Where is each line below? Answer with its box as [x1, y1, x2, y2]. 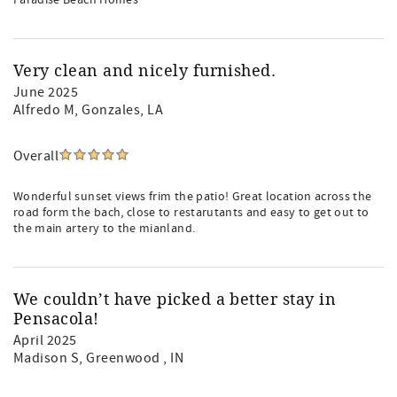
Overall [13, 147, 59, 165]
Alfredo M [13, 101, 75, 119]
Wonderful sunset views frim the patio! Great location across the [13, 189, 372, 205]
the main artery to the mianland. [13, 221, 196, 237]
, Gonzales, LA [74, 101, 164, 119]
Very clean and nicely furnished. [13, 61, 276, 81]
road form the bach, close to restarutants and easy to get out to [13, 205, 370, 221]
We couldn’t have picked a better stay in [13, 290, 337, 309]
